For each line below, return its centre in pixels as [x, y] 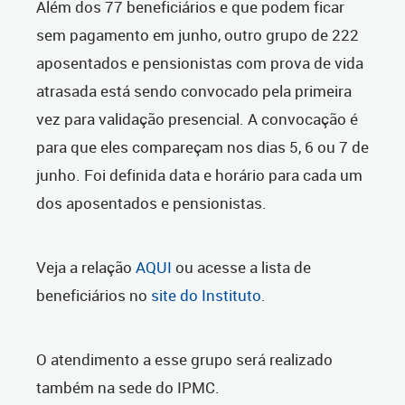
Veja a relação [86, 268]
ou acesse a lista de [241, 268]
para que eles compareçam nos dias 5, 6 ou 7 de [202, 147]
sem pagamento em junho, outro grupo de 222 [198, 35]
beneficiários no [94, 296]
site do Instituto [206, 296]
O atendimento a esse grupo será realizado [184, 360]
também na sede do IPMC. [130, 388]
